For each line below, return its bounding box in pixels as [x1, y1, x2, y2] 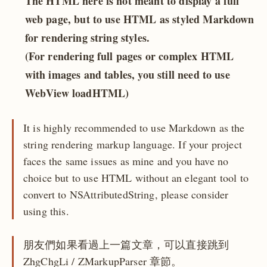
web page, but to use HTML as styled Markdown [24, 11, 254, 27]
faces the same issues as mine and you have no [23, 153, 229, 168]
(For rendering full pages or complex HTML [24, 48, 234, 64]
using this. [23, 203, 69, 218]
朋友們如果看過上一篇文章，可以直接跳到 [23, 237, 229, 252]
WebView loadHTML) [24, 85, 129, 101]
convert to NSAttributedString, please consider [23, 187, 229, 201]
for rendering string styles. [24, 29, 150, 45]
